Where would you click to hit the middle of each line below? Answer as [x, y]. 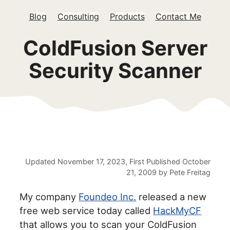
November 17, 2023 [91, 162]
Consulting [78, 16]
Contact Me [178, 16]
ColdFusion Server [115, 48]
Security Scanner [115, 71]
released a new [171, 197]
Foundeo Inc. [108, 197]
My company [49, 197]
